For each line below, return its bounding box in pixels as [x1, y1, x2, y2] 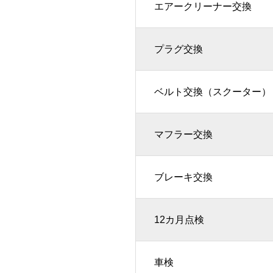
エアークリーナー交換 [154, 1, 252, 12]
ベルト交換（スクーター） [154, 87, 271, 97]
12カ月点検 [154, 214, 204, 225]
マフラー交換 [154, 129, 213, 140]
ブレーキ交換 [154, 172, 213, 183]
